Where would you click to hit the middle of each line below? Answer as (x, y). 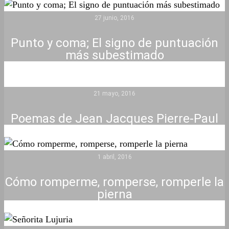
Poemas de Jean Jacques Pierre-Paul (114, 119)
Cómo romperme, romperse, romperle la (114, 182)
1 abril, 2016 (114, 157)
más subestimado (114, 55)
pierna (114, 194)
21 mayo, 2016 (114, 94)
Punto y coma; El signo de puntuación (114, 43)
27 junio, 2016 (114, 18)
